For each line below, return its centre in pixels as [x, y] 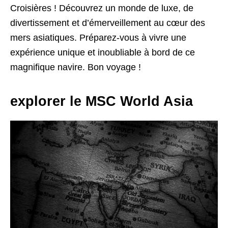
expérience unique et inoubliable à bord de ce [103, 52]
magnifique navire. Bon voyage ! [76, 67]
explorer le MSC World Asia [102, 101]
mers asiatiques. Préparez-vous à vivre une [98, 37]
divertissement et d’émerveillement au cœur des [108, 23]
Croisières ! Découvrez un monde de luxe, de [102, 8]
